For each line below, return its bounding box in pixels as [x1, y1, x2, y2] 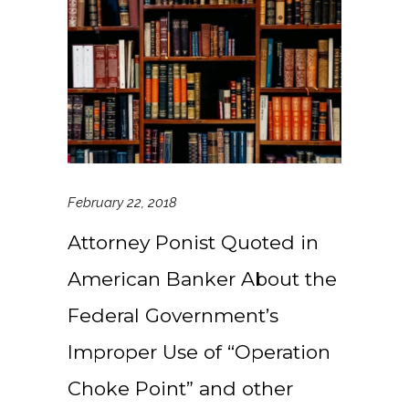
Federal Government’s [68, 303, 278, 327]
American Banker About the [68, 267, 337, 290]
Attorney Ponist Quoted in [68, 230, 319, 254]
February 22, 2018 [68, 194, 177, 211]
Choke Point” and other [68, 376, 293, 400]
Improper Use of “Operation [68, 340, 330, 363]
